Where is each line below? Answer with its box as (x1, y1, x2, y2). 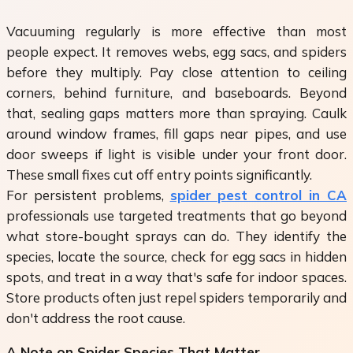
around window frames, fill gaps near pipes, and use (6, 125, 347, 143)
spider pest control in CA (169, 187, 347, 204)
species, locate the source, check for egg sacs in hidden (6, 248, 347, 266)
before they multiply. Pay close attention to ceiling (6, 64, 347, 81)
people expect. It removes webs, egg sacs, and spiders (6, 43, 347, 61)
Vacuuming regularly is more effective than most (6, 23, 347, 40)
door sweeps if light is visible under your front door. (6, 146, 347, 163)
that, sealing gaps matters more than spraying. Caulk (6, 105, 347, 122)
